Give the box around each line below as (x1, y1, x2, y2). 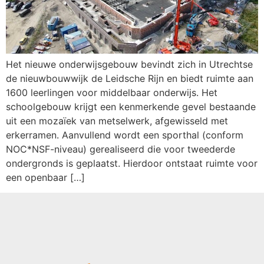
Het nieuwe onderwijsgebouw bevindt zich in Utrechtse (6, 58, 253, 70)
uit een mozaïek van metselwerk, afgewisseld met (6, 114, 228, 127)
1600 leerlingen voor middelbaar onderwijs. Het (6, 86, 217, 98)
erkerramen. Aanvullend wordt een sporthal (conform (6, 128, 243, 141)
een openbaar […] (6, 171, 85, 183)
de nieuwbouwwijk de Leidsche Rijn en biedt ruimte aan (6, 72, 253, 84)
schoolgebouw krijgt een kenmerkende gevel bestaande (6, 100, 256, 113)
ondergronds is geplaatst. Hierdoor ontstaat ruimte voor (6, 157, 258, 169)
